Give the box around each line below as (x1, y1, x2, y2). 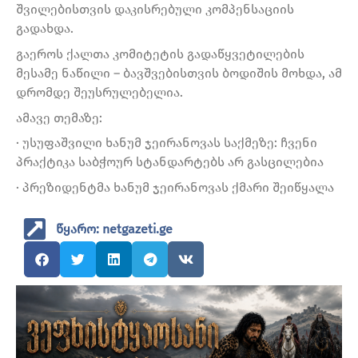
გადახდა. (16, 21, 74, 37)
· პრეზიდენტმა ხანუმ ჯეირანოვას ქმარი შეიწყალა (16, 179, 334, 195)
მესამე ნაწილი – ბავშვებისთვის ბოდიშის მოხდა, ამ (16, 65, 342, 81)
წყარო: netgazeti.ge (56, 221, 173, 237)
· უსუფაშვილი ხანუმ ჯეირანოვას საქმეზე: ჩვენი (16, 135, 317, 151)
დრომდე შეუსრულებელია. (16, 84, 183, 100)
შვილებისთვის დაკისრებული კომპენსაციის (16, 2, 294, 18)
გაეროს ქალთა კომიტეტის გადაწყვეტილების (16, 46, 304, 62)
